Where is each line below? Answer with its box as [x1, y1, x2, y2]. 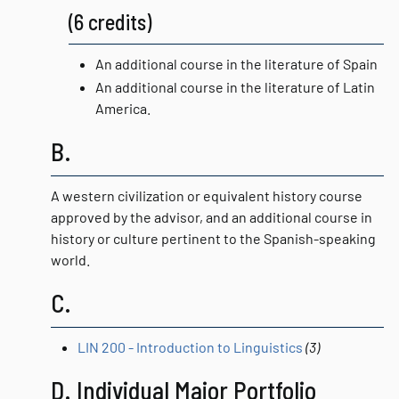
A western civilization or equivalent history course [51, 187, 362, 204]
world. [51, 251, 90, 268]
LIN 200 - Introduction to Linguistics [77, 338, 303, 355]
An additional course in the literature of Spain [95, 55, 378, 72]
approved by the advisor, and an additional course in [51, 208, 372, 225]
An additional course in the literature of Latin [95, 78, 375, 95]
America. [95, 100, 151, 117]
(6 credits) [69, 9, 151, 35]
